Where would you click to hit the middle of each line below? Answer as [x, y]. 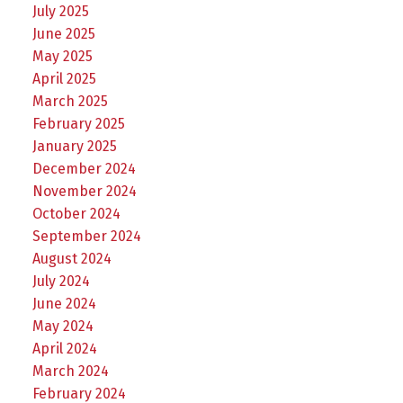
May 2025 [62, 56]
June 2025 [63, 33]
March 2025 [70, 101]
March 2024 [70, 371]
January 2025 [74, 146]
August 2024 [72, 258]
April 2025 [64, 78]
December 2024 [84, 168]
